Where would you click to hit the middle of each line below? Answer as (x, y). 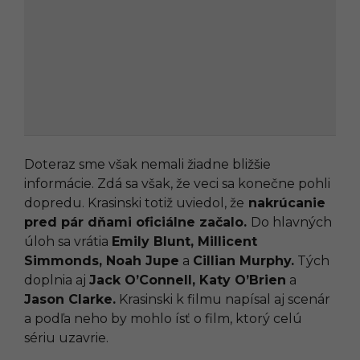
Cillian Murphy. (243, 261)
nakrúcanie (285, 203)
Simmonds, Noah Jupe (102, 261)
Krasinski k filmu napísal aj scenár (223, 300)
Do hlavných (291, 223)
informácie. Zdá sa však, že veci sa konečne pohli (177, 184)
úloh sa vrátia (68, 242)
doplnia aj (57, 280)
